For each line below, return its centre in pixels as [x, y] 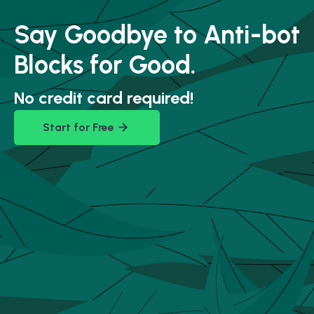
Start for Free [78, 128]
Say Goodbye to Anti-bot [157, 35]
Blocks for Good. [105, 65]
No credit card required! [104, 98]
